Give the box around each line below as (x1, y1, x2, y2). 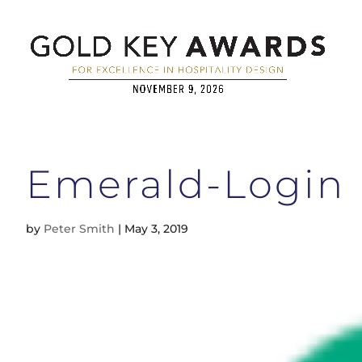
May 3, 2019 (124, 221, 188, 236)
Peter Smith (44, 221, 115, 236)
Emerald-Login (26, 160, 345, 208)
